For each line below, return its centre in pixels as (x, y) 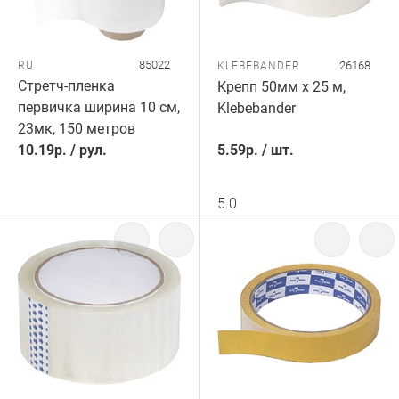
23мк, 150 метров (77, 129)
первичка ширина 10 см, (99, 107)
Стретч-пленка (66, 86)
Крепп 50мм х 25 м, (281, 87)
